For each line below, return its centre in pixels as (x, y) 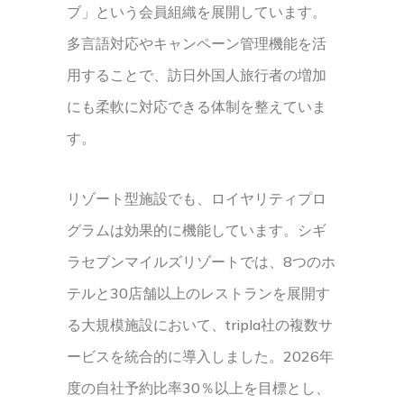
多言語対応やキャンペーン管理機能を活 (197, 43)
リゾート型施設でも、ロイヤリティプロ (197, 198)
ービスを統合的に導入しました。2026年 (200, 356)
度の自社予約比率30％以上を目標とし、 (198, 388)
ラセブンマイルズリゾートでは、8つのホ (201, 262)
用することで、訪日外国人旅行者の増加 (197, 75)
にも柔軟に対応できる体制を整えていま (197, 106)
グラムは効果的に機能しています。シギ (197, 230)
